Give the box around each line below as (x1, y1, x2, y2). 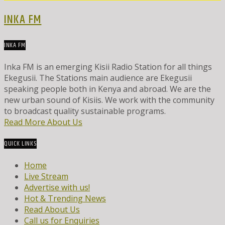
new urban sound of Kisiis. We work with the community (4, 94, 214, 105)
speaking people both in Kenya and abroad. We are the (4, 83, 211, 94)
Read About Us (24, 204, 80, 215)
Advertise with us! (24, 182, 90, 193)
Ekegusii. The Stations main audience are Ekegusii (4, 72, 192, 83)
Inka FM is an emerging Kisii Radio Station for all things (4, 61, 212, 72)
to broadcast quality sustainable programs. (4, 105, 166, 117)
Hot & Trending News (24, 193, 106, 204)
